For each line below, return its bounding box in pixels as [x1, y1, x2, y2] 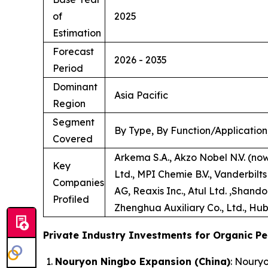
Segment [53, 116, 95, 129]
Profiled [53, 193, 89, 206]
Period [53, 62, 83, 75]
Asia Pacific [114, 89, 168, 102]
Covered [53, 133, 93, 145]
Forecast [53, 45, 94, 58]
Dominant [53, 81, 98, 93]
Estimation [53, 27, 101, 39]
